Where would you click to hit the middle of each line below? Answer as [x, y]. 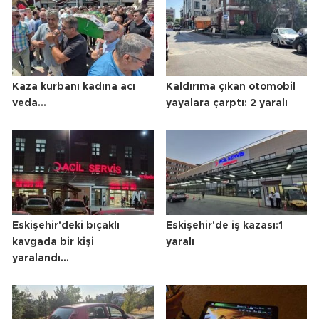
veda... [29, 104]
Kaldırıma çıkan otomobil [230, 87]
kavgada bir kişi [53, 242]
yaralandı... [41, 258]
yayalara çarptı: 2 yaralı [226, 104]
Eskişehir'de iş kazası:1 [224, 225]
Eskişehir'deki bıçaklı [66, 225]
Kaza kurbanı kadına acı [74, 87]
